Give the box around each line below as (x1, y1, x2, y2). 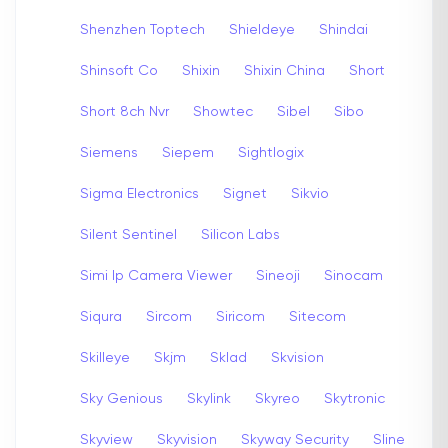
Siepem (162, 145, 214, 160)
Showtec (193, 104, 253, 119)
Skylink (187, 391, 231, 406)
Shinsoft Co (80, 63, 158, 78)
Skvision (271, 350, 324, 365)
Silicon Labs (201, 227, 280, 242)
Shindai (319, 22, 368, 37)
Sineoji (256, 268, 300, 283)
